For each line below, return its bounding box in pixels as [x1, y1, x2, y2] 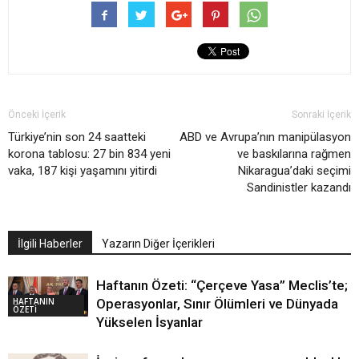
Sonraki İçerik [292, 109, 351, 121]
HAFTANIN [13, 296, 54, 308]
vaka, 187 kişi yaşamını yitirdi [8, 163, 157, 179]
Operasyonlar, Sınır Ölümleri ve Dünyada [96, 296, 338, 313]
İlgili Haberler [18, 237, 83, 251]
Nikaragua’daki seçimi [238, 163, 351, 179]
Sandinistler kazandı [247, 180, 351, 196]
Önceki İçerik [8, 109, 66, 121]
